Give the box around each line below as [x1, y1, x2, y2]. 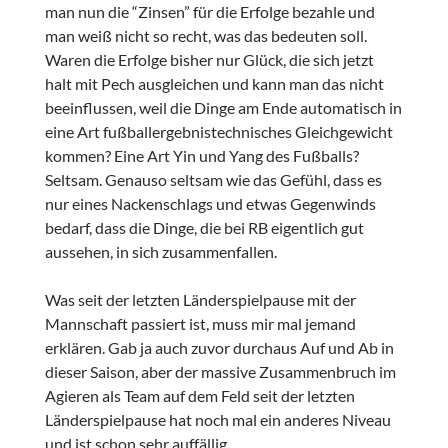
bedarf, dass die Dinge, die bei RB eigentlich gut [44, 218, 364, 238]
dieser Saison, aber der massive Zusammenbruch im [44, 362, 396, 382]
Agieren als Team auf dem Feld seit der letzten [44, 386, 355, 406]
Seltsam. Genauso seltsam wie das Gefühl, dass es [44, 170, 382, 190]
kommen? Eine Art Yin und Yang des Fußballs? [44, 146, 359, 166]
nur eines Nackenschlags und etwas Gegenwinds [44, 194, 376, 214]
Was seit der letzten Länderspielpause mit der [44, 290, 356, 310]
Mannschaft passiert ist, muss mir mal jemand [44, 314, 356, 334]
